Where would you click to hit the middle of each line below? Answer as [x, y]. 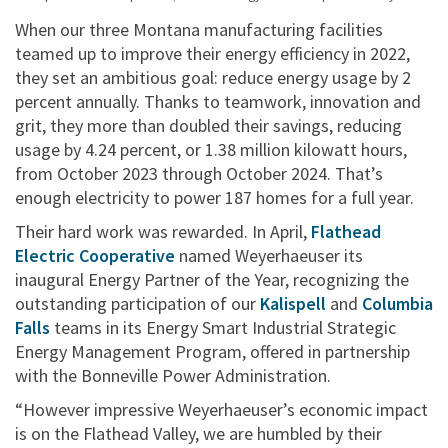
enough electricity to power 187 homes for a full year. [214, 197]
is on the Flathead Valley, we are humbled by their [198, 433]
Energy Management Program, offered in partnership [212, 351]
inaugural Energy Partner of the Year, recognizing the [212, 279]
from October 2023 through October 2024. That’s [199, 173]
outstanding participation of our [137, 303]
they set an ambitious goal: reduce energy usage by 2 [213, 77]
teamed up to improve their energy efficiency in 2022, [212, 53]
